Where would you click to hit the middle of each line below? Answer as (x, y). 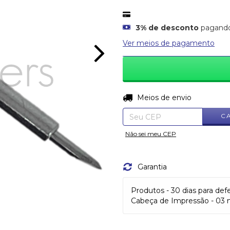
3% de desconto (167, 28)
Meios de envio (164, 98)
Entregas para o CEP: (161, 97)
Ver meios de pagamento (169, 43)
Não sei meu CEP (151, 134)
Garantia (152, 167)
